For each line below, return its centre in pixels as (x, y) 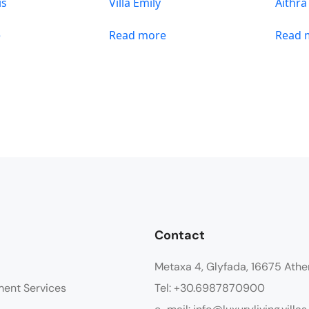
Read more (138, 35)
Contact (180, 235)
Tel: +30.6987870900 (210, 288)
